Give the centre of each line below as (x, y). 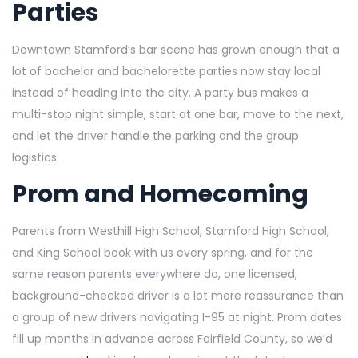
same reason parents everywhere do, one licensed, (155, 274)
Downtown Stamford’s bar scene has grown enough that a (176, 49)
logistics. (36, 157)
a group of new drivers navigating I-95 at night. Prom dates (177, 317)
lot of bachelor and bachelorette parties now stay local (166, 71)
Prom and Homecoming (160, 194)
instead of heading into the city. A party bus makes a (160, 92)
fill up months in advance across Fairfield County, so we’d (172, 338)
